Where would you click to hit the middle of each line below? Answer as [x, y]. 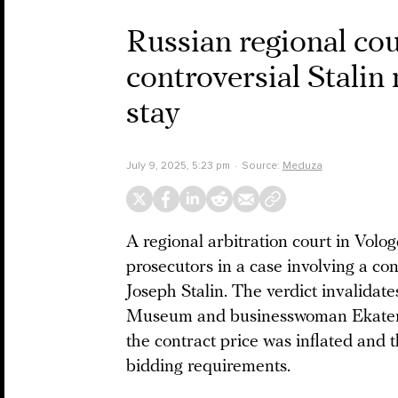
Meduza [302, 165]
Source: [262, 165]
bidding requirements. [208, 367]
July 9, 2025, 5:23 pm [178, 165]
